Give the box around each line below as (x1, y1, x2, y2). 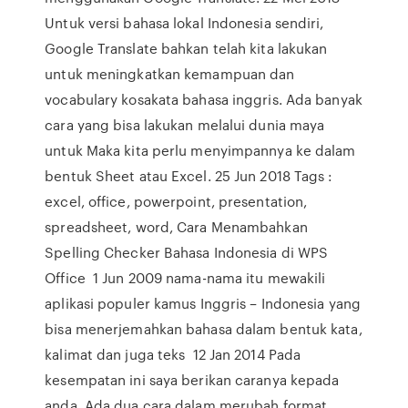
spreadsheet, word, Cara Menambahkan (45, 217, 308, 237)
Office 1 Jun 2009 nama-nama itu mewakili (45, 268, 326, 288)
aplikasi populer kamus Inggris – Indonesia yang (45, 293, 361, 313)
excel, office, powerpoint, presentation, (45, 191, 308, 211)
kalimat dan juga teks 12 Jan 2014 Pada (45, 344, 301, 364)
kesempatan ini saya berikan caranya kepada (45, 370, 340, 390)
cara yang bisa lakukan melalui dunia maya (45, 115, 325, 135)
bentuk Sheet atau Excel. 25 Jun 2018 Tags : (45, 166, 333, 186)
